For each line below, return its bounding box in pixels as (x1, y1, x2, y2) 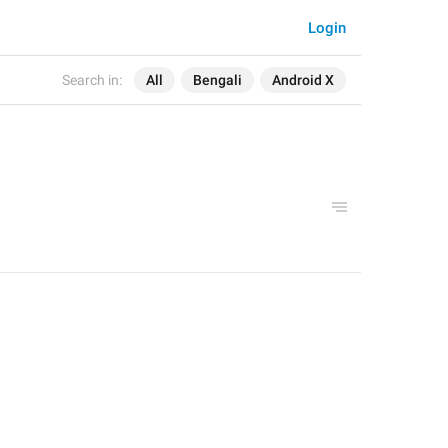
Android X (272, 72, 334, 88)
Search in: (62, 72, 122, 88)
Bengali (193, 72, 242, 88)
